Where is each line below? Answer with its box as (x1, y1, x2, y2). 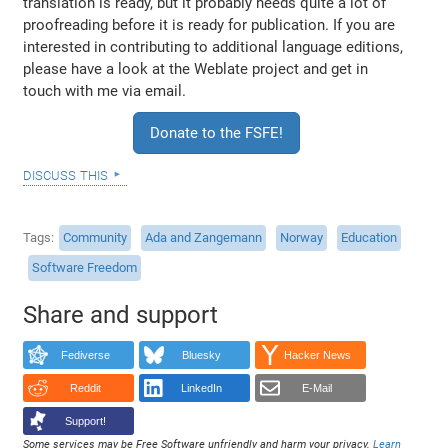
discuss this (23, 162, 109, 185)
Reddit (69, 381, 101, 394)
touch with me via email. (23, 81, 187, 100)
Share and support (23, 301, 219, 329)
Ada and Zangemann (145, 230, 263, 246)
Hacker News (283, 348, 351, 361)
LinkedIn (180, 381, 222, 394)
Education (341, 230, 398, 246)
